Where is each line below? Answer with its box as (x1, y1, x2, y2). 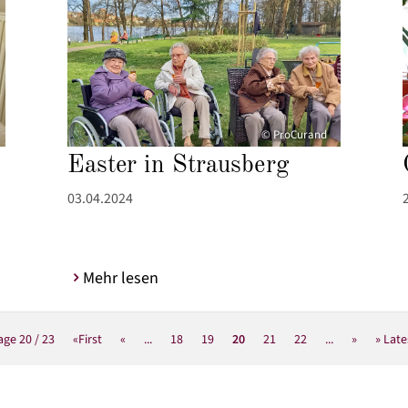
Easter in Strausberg (66, 153, 290, 178)
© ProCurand (261, 127, 328, 144)
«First (73, 331, 102, 350)
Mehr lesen (82, 267, 158, 291)
